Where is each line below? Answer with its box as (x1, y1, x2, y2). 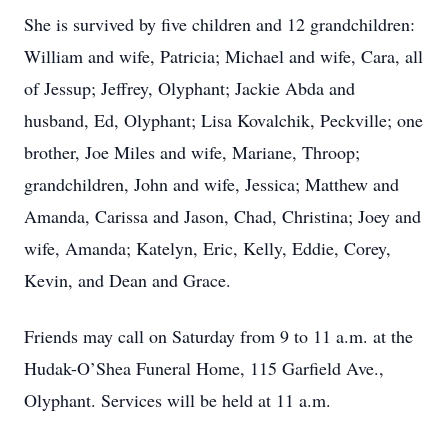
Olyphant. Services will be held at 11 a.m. (24, 388, 331, 412)
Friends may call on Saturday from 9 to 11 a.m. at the (24, 324, 413, 348)
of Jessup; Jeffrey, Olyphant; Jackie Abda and (24, 76, 355, 100)
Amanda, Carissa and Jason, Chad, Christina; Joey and (24, 204, 421, 228)
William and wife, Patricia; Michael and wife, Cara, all (24, 44, 423, 68)
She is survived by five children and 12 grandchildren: (24, 12, 415, 36)
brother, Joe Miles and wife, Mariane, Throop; (24, 140, 360, 164)
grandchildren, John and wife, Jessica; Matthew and (24, 172, 399, 196)
